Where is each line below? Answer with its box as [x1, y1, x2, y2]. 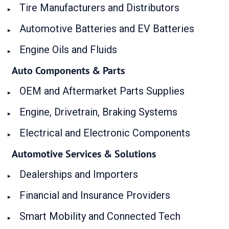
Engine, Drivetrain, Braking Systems [19, 106, 177, 118]
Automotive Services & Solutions [12, 147, 156, 161]
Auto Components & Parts [12, 64, 125, 77]
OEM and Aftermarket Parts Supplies [19, 85, 185, 97]
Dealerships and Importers [19, 168, 138, 180]
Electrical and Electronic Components [19, 127, 190, 139]
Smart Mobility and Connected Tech [19, 210, 180, 222]
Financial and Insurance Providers [19, 189, 170, 201]
